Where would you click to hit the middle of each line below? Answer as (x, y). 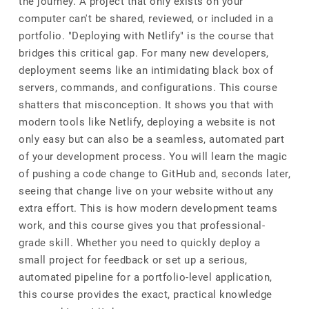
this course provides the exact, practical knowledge (146, 295)
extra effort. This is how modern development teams (148, 208)
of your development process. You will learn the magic (153, 157)
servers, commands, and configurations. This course (148, 88)
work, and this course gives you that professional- (142, 226)
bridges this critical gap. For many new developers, (144, 53)
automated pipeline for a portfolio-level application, (146, 277)
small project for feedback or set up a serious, (133, 260)
